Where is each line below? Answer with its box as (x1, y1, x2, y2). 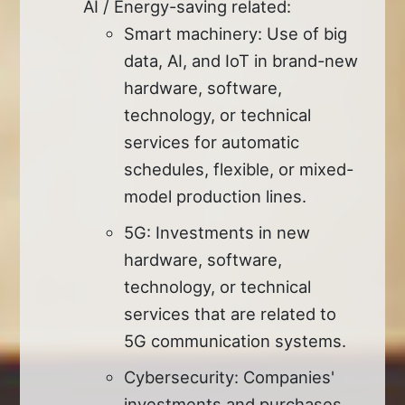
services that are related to (124, 303, 337, 324)
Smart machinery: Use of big (124, 23, 348, 43)
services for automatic (124, 131, 300, 152)
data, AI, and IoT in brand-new (124, 50, 359, 71)
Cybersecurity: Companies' (124, 366, 335, 387)
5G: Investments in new (124, 221, 311, 242)
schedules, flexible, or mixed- (124, 158, 354, 179)
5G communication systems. (124, 330, 347, 351)
